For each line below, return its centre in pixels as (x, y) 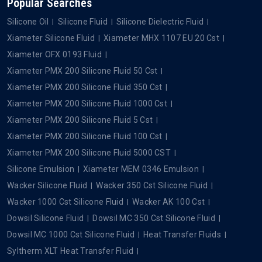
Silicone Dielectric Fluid (160, 21)
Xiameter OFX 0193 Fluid (54, 54)
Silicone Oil (28, 21)
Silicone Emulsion (41, 169)
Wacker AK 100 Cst (169, 201)
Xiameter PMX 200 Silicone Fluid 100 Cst (85, 136)
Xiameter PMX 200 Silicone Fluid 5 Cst (80, 120)
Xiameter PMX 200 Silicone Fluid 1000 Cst (87, 103)
